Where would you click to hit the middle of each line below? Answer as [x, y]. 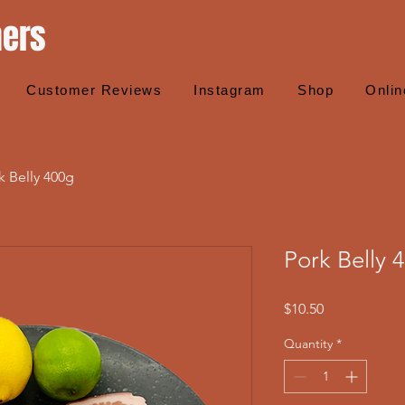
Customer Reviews [94, 89]
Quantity [308, 343]
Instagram [230, 89]
